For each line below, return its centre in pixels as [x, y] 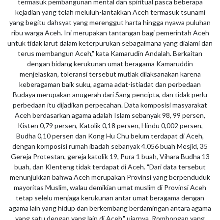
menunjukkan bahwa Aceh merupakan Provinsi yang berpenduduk [110, 177]
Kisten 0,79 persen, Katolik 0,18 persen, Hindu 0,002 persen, [110, 125]
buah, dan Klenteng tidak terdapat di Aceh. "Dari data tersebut [110, 166]
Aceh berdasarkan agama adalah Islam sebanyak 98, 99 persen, [110, 115]
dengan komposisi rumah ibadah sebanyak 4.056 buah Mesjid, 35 [110, 146]
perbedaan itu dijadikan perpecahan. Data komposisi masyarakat [110, 105]
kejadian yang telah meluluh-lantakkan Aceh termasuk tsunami [110, 12]
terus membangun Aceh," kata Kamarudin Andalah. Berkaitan [110, 53]
